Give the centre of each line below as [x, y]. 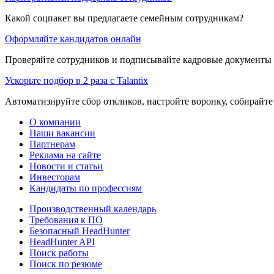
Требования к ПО [66, 220]
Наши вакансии [62, 133]
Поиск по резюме [66, 264]
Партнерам [52, 144]
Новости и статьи [66, 166]
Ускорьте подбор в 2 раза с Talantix [76, 80]
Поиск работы [59, 253]
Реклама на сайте [65, 155]
